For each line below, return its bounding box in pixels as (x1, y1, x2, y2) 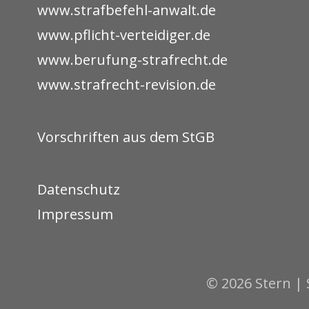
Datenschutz (37, 179, 120, 199)
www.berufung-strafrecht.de (37, 50, 228, 69)
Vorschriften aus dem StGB (37, 127, 215, 146)
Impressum (37, 204, 113, 223)
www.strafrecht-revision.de (37, 74, 216, 94)
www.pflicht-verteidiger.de (37, 25, 210, 44)
